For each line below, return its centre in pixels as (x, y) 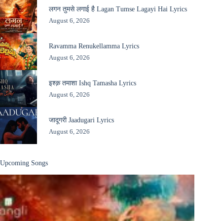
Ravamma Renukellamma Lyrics (94, 46)
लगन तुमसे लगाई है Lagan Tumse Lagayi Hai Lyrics (118, 9)
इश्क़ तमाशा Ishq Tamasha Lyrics (92, 83)
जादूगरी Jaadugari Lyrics (81, 120)
